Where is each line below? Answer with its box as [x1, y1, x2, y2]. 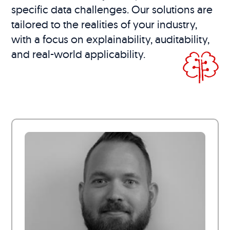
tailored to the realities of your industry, [11, 17, 198, 31]
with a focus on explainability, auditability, [11, 32, 210, 46]
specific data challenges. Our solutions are [11, 2, 213, 16]
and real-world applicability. [11, 47, 146, 61]
